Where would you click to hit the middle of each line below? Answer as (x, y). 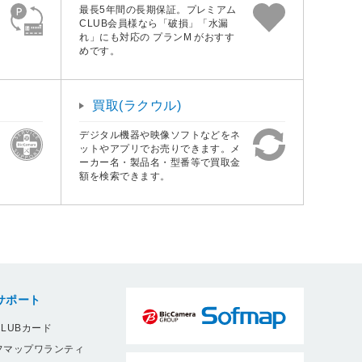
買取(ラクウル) (137, 106)
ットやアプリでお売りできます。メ (160, 149)
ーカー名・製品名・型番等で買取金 (160, 163)
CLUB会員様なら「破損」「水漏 (154, 24)
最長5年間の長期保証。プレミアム (158, 10)
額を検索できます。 (125, 177)
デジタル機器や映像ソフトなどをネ (160, 135)
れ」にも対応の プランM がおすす (157, 38)
